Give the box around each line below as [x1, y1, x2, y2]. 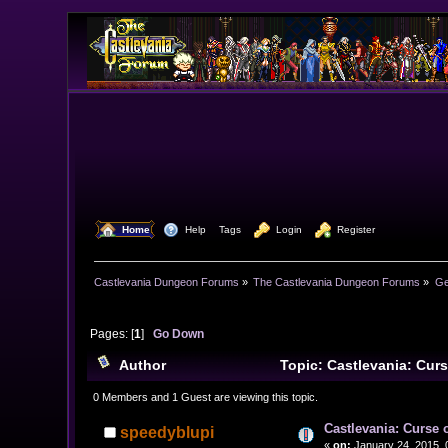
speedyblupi [120, 423, 215, 441]
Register [331, 223, 376, 235]
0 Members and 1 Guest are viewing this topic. [92, 390, 318, 403]
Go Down [152, 327, 204, 341]
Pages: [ [89, 327, 134, 341]
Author [119, 357, 167, 374]
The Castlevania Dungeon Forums [253, 275, 421, 288]
